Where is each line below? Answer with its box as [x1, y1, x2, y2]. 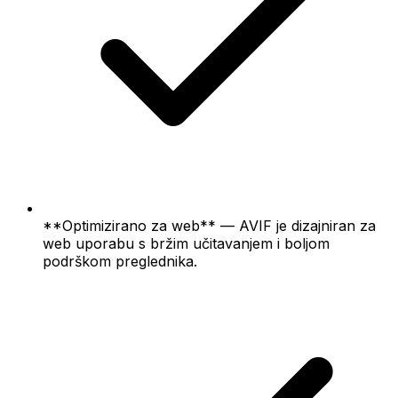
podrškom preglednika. [43, 251, 197, 270]
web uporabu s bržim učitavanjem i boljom [43, 234, 330, 252]
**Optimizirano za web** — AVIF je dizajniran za [43, 216, 376, 235]
